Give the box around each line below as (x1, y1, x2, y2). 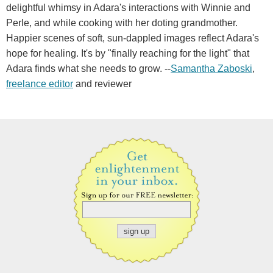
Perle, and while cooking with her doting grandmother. (6, 17, 238, 28)
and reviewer (73, 78, 132, 89)
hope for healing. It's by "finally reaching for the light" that (6, 48, 249, 58)
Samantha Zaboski (171, 63, 252, 74)
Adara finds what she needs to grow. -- (6, 63, 171, 74)
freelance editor (6, 78, 73, 89)
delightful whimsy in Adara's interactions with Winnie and (6, 2, 250, 13)
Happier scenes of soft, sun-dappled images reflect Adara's (6, 32, 259, 43)
